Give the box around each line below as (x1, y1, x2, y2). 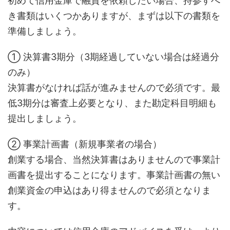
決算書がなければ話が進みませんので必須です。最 (8, 82, 220, 93)
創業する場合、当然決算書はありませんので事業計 (8, 154, 220, 165)
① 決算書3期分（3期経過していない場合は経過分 (8, 51, 219, 62)
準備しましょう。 (8, 26, 82, 36)
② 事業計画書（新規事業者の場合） (8, 139, 162, 149)
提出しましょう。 (8, 113, 82, 124)
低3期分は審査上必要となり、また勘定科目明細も (8, 98, 217, 108)
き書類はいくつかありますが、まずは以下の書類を (8, 10, 220, 21)
